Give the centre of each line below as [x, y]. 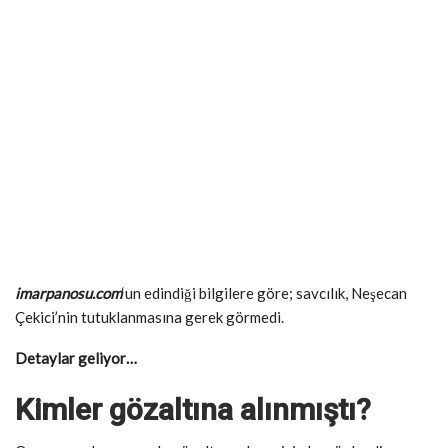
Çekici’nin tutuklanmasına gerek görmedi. [149, 317]
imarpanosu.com [68, 293]
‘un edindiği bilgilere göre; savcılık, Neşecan [264, 293]
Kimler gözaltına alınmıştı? [196, 410]
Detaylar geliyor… [77, 358]
